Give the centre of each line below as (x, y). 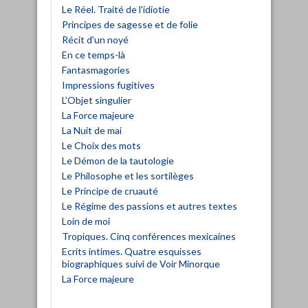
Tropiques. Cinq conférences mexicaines (149, 236)
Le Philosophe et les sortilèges (128, 175)
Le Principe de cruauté (110, 190)
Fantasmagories (96, 69)
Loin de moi (86, 221)
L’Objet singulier (97, 100)
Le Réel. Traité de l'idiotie (116, 9)
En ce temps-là (93, 54)
